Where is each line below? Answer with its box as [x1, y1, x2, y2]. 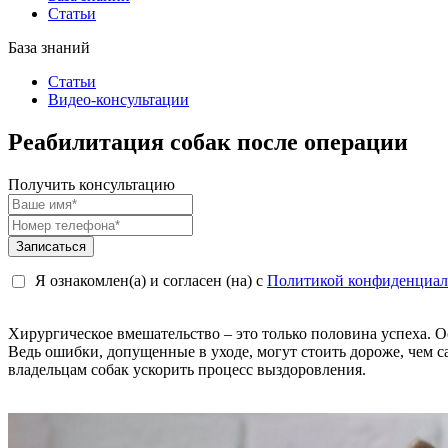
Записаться [16, 239, 86, 255]
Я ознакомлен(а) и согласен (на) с [35, 272, 267, 290]
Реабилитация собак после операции [8, 129, 408, 156]
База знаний [8, 39, 90, 57]
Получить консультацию [8, 176, 175, 194]
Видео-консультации [48, 91, 189, 109]
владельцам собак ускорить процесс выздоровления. [8, 361, 366, 379]
